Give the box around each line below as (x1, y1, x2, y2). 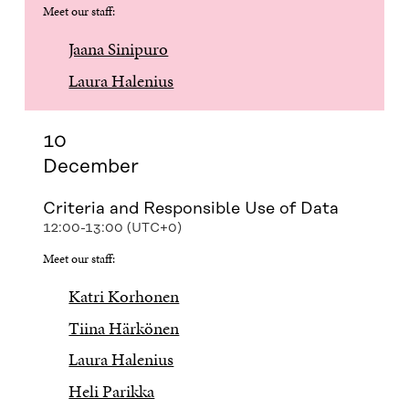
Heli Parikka (68, 378, 155, 404)
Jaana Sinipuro (68, 37, 169, 62)
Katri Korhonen (68, 284, 180, 309)
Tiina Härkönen (68, 315, 180, 341)
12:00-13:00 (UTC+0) (42, 220, 182, 236)
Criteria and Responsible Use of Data (42, 199, 339, 218)
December (42, 155, 139, 177)
